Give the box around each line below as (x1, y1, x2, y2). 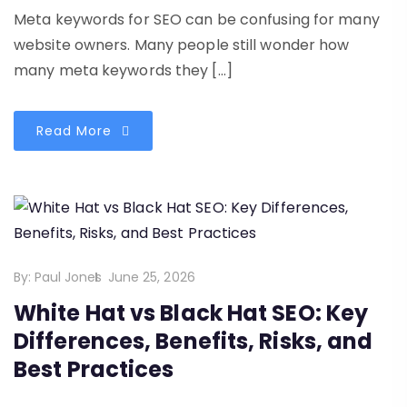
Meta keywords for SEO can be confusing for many (14, 9, 380, 31)
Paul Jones (35, 268, 103, 287)
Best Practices (14, 354, 174, 385)
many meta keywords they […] (14, 60, 233, 82)
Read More (36, 122, 116, 141)
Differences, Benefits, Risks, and (14, 326, 373, 357)
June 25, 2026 (107, 268, 195, 287)
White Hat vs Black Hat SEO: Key (14, 298, 369, 329)
